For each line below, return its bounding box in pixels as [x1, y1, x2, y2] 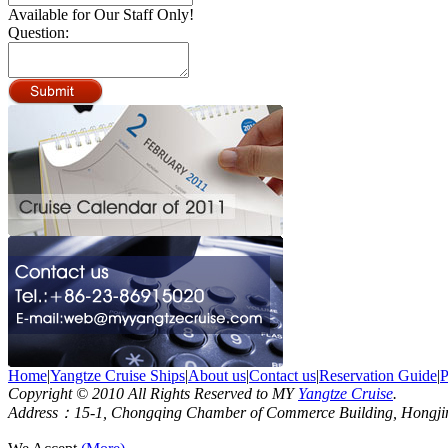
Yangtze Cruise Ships [50, 367, 185, 384]
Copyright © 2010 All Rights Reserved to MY [8, 385, 298, 402]
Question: [8, 24, 69, 41]
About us [188, 367, 246, 384]
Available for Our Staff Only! [8, 6, 194, 23]
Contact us [249, 367, 316, 384]
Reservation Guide [319, 367, 437, 384]
